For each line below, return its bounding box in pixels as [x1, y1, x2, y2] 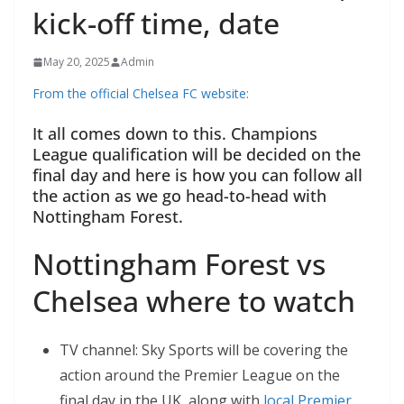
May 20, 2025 [43, 54, 110, 70]
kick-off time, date [32, 4, 280, 43]
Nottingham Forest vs [32, 244, 326, 284]
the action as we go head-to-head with [32, 185, 326, 207]
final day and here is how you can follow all [32, 164, 363, 187]
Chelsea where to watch [32, 281, 355, 321]
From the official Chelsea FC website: [32, 85, 249, 103]
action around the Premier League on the [60, 365, 340, 386]
